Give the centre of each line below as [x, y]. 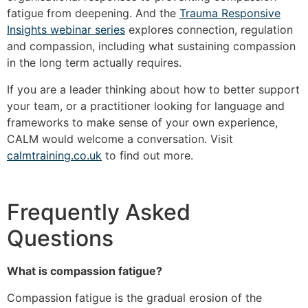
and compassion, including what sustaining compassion [151, 46]
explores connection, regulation [209, 30]
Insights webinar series [66, 30]
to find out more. [147, 155]
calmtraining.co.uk [54, 155]
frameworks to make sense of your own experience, [142, 122]
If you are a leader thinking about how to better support [153, 89]
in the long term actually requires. [94, 63]
